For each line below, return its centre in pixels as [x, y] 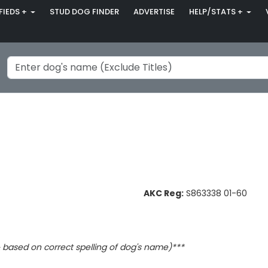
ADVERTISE [154, 12]
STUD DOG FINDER [84, 12]
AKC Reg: [164, 194]
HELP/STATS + [217, 12]
